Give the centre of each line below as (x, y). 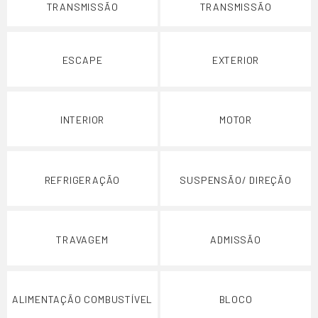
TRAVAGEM (82, 239)
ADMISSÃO (236, 239)
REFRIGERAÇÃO (82, 180)
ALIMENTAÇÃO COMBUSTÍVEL (82, 300)
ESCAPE (82, 60)
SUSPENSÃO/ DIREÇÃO (236, 180)
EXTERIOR (236, 60)
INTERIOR (82, 120)
